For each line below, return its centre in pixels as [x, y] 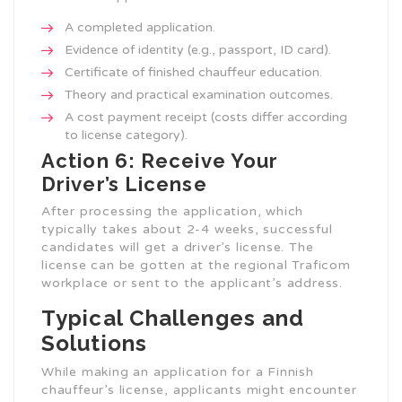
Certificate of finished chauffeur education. [193, 73]
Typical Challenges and [173, 319]
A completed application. [140, 28]
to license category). [126, 135]
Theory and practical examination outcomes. [199, 95]
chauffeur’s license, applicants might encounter [199, 390]
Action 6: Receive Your [160, 161]
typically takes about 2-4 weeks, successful [187, 230]
